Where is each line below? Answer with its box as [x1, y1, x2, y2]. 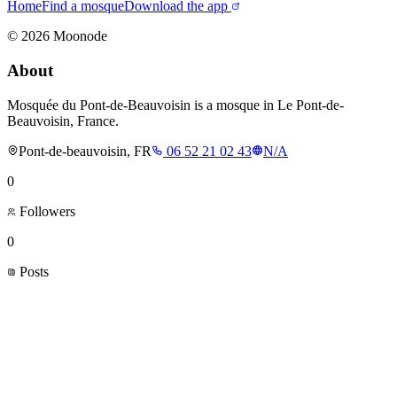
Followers [16, 203, 75, 219]
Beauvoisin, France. [7, 113, 119, 128]
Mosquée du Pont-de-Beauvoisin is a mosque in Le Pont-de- [7, 97, 344, 113]
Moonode [50, 28, 107, 44]
